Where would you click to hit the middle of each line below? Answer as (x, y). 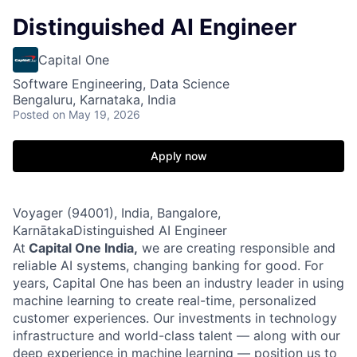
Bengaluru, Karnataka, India (94, 100)
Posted (31, 114)
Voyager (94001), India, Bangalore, (117, 213)
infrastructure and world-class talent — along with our (177, 335)
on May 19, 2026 (96, 114)
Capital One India (81, 248)
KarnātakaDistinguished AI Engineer (120, 230)
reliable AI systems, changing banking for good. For (168, 265)
